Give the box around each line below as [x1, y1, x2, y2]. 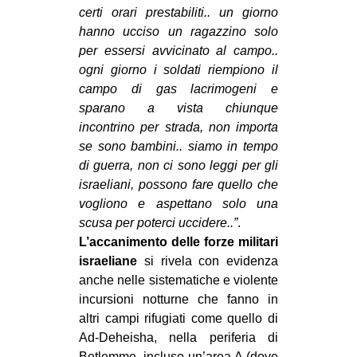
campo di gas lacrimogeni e [79, 81, 278, 96]
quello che [218, 177, 278, 191]
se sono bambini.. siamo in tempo [79, 139, 278, 153]
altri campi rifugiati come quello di [79, 311, 278, 325]
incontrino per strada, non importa [79, 120, 278, 134]
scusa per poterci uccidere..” [79, 215, 237, 229]
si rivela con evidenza [137, 253, 278, 268]
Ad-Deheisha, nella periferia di [79, 330, 278, 344]
